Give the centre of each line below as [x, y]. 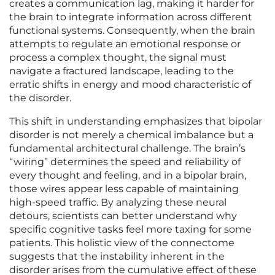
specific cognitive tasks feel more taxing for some [130, 230]
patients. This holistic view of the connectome [122, 243]
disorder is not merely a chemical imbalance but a [131, 135]
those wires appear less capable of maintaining [124, 189]
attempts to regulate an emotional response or [125, 44]
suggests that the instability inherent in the [117, 257]
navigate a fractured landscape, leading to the [122, 71]
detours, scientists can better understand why [123, 216]
